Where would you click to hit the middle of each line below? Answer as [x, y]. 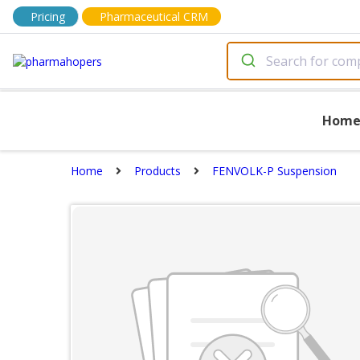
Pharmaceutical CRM [154, 16]
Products [157, 171]
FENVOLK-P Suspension [274, 171]
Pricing [48, 16]
